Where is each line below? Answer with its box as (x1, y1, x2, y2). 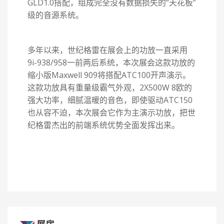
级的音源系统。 (27, 9, 83, 20)
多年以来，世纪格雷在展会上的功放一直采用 (27, 44, 187, 55)
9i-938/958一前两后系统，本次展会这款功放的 (27, 57, 195, 68)
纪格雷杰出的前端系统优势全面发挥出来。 (27, 119, 179, 130)
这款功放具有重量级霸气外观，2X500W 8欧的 (27, 82, 192, 93)
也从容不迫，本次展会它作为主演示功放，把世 (27, 107, 195, 118)
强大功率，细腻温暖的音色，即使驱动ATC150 (27, 94, 192, 105)
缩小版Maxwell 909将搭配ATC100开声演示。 (27, 69, 190, 80)
